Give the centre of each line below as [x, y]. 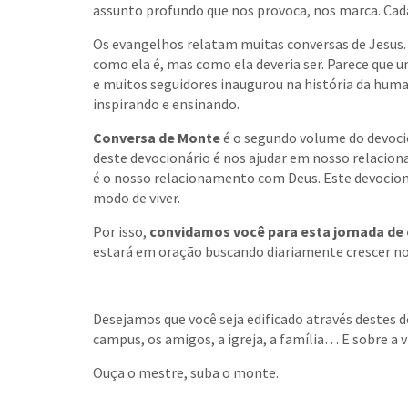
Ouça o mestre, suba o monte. [186, 373]
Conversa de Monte [157, 138]
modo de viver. [137, 198]
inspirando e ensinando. [166, 104]
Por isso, [121, 232]
